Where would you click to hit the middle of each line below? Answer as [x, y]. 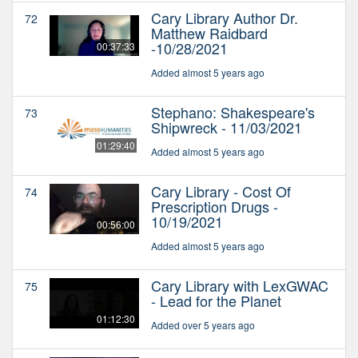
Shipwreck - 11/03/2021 [227, 127]
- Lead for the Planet [216, 300]
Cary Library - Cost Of [221, 191]
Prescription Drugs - [215, 206]
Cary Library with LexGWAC [240, 285]
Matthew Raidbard [209, 32]
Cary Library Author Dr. [225, 17]
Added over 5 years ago [203, 324]
